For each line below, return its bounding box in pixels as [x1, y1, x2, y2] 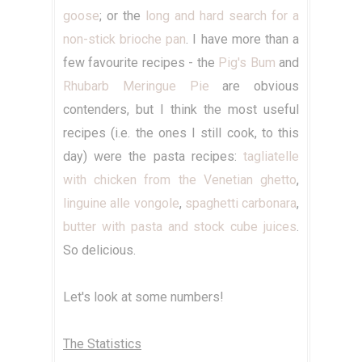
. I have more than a [186, 32, 300, 48]
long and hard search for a [145, 8, 299, 24]
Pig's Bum [218, 55, 276, 71]
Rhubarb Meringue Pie [63, 78, 209, 95]
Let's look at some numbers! [63, 289, 224, 305]
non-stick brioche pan [63, 32, 187, 48]
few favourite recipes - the [63, 55, 219, 71]
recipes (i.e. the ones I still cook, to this [63, 125, 299, 141]
